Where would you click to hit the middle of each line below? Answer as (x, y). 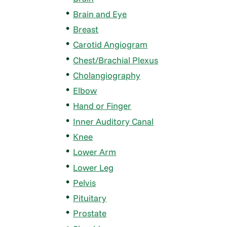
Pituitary (90, 198)
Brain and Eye (100, 14)
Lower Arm (95, 152)
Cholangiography (107, 75)
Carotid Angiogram (110, 45)
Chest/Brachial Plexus (116, 60)
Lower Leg (93, 167)
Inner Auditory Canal (113, 121)
